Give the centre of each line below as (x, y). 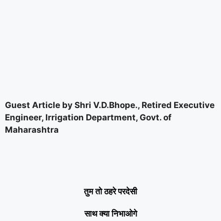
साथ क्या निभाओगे (110, 214)
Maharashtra (32, 130)
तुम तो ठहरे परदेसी (110, 191)
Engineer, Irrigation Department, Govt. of (88, 117)
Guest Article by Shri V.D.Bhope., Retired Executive (110, 105)
